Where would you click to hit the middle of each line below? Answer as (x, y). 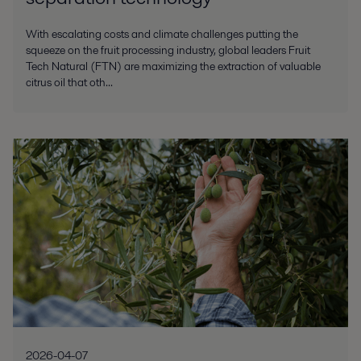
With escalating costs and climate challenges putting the (162, 33)
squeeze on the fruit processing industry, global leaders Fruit (168, 50)
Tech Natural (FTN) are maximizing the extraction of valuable (173, 66)
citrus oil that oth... (69, 82)
